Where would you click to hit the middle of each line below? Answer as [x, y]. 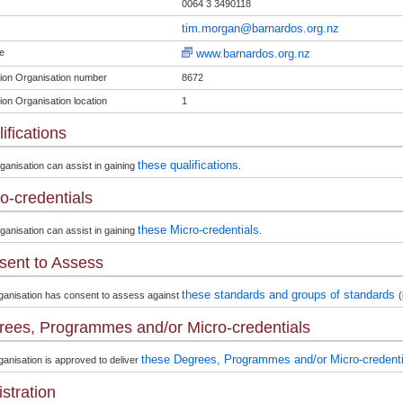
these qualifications [188, 165]
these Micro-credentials [198, 230]
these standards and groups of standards [290, 295]
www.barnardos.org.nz [253, 54]
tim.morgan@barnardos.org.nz [260, 28]
